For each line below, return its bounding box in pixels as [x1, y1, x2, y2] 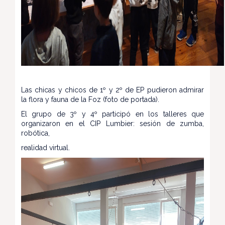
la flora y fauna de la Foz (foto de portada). [21, 95, 159, 103]
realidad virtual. [21, 143, 70, 152]
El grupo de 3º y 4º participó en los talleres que [21, 109, 204, 118]
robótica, [21, 129, 50, 137]
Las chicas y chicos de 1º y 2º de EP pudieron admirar [21, 85, 204, 94]
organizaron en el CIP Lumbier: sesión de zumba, [21, 119, 204, 128]
